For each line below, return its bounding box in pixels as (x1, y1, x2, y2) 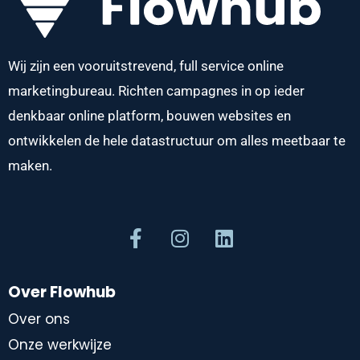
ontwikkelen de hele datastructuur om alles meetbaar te (8, 133, 346, 149)
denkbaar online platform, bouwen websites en (8, 108, 291, 125)
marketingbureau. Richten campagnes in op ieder (8, 83, 305, 100)
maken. (8, 157, 52, 174)
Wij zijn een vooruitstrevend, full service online (8, 58, 284, 75)
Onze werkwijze (8, 335, 112, 355)
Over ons (8, 309, 70, 329)
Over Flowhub (8, 280, 116, 303)
